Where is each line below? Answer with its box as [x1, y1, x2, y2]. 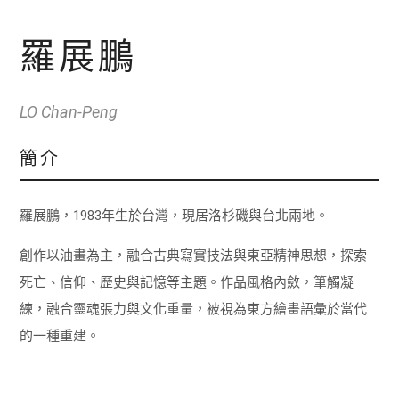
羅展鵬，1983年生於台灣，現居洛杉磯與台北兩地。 [20, 207, 330, 224]
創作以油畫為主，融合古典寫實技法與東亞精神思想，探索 [20, 247, 368, 264]
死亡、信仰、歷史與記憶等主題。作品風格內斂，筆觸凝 [20, 273, 354, 290]
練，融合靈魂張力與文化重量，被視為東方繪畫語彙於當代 [20, 300, 368, 317]
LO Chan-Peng [20, 102, 118, 121]
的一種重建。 [20, 327, 101, 344]
